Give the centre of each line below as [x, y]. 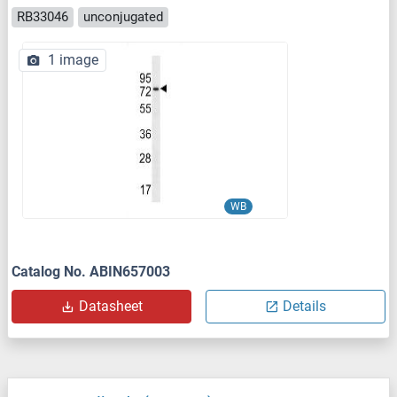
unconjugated [123, 17]
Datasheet [110, 306]
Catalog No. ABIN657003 [91, 271]
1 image [73, 59]
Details [304, 306]
